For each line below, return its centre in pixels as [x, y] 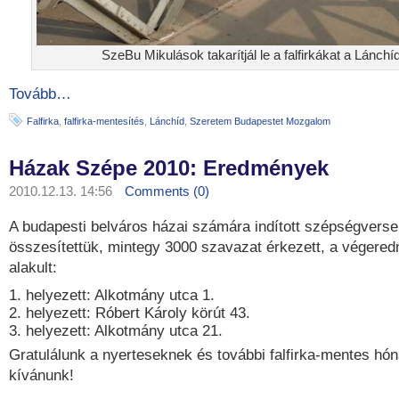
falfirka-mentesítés [104, 121]
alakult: [33, 268]
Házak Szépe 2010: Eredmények [169, 168]
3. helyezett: [50, 331]
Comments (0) [167, 191]
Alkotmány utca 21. [159, 331]
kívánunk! [41, 375]
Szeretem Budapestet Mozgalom [260, 121]
